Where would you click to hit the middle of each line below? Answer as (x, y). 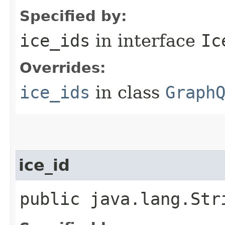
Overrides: (63, 68)
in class (128, 92)
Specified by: (73, 16)
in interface (145, 40)
